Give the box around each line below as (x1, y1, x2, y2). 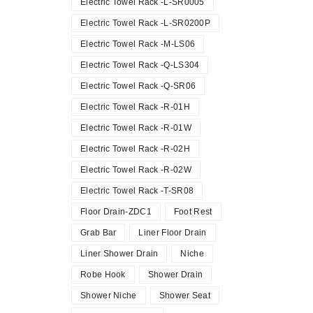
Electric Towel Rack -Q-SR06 (80, 81, 196, 91)
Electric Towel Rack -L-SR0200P (80, 18, 210, 28)
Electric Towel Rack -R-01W (80, 123, 191, 133)
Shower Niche (80, 291, 137, 300)
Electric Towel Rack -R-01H (80, 102, 190, 112)
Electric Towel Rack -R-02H (80, 144, 190, 154)
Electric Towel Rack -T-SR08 (80, 186, 194, 196)
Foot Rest (173, 207, 212, 217)
